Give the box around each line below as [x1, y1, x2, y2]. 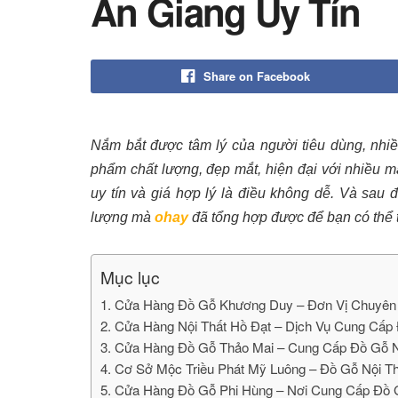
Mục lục [100, 265, 160, 290]
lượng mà [91, 210, 155, 225]
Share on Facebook [203, 68, 310, 84]
